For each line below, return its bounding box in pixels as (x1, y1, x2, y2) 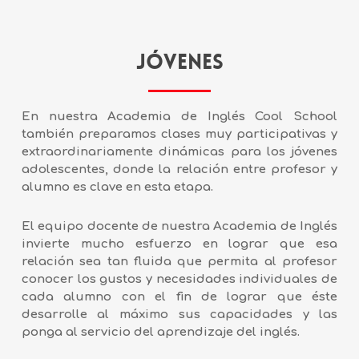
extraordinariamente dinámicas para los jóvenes (21, 145, 338, 159)
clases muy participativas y (160, 127, 338, 142)
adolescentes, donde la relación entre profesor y (21, 163, 338, 177)
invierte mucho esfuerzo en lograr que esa (21, 237, 338, 252)
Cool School (255, 110, 338, 124)
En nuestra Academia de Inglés (21, 110, 256, 124)
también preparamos (21, 127, 161, 142)
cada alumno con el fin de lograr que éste (21, 290, 338, 305)
